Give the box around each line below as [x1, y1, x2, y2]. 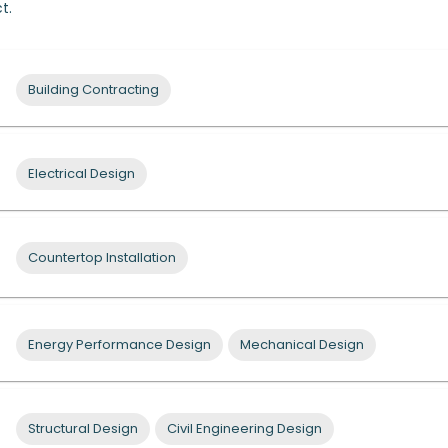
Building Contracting [27, 80, 159, 99]
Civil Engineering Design [166, 419, 322, 438]
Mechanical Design [239, 335, 364, 354]
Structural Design [27, 419, 138, 438]
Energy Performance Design [27, 335, 211, 354]
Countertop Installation [27, 248, 176, 267]
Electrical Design [27, 164, 135, 183]
